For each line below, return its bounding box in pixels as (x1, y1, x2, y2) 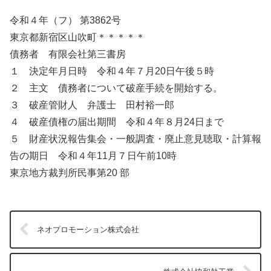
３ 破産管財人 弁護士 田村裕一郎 (10, 99, 174, 110)
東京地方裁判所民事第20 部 (10, 167, 129, 178)
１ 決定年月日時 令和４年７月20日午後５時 (10, 65, 214, 76)
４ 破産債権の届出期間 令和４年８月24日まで (10, 116, 224, 127)
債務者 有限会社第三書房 (10, 48, 126, 59)
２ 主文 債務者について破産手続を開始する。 (10, 82, 223, 93)
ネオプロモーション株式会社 (37, 224, 140, 234)
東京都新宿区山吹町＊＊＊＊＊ (10, 31, 145, 42)
